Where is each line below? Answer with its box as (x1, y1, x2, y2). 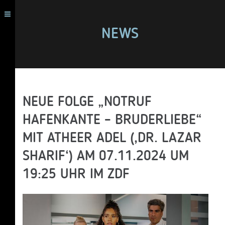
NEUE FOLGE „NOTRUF (23, 95, 152, 109)
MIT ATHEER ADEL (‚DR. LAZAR (23, 132, 201, 146)
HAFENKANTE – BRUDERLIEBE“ (23, 114, 202, 128)
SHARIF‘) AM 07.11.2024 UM (23, 150, 189, 164)
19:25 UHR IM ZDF (23, 168, 130, 182)
